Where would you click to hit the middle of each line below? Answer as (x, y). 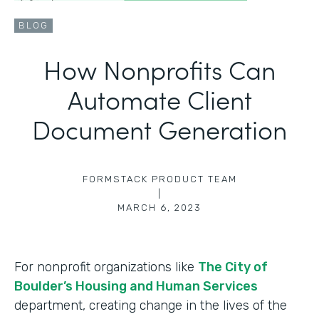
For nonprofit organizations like (106, 267)
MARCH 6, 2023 (159, 207)
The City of (233, 267)
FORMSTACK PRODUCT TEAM (159, 179)
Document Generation (159, 128)
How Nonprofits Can (159, 68)
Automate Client (159, 98)
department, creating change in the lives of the (151, 305)
